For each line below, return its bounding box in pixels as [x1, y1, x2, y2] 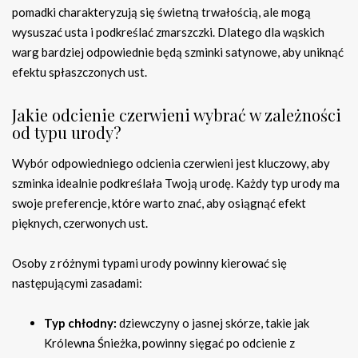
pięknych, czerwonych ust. [12, 216, 148, 231]
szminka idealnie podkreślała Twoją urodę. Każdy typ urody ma [12, 176, 340, 191]
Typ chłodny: [44, 316, 117, 331]
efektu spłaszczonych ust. [12, 65, 147, 80]
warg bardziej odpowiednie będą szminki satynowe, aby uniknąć [12, 45, 344, 60]
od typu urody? [12, 121, 121, 144]
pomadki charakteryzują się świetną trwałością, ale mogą [12, 5, 311, 20]
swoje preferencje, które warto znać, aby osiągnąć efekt [12, 196, 306, 211]
